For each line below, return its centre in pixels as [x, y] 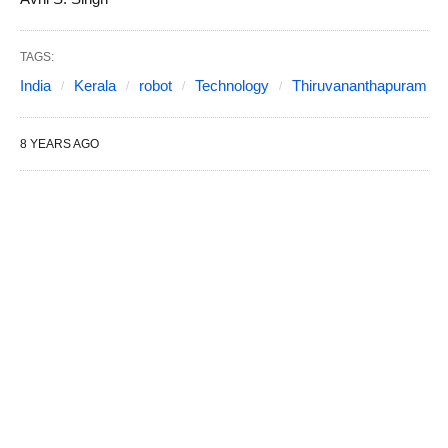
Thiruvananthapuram [359, 85]
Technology [232, 85]
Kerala [95, 85]
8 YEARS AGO [59, 143]
